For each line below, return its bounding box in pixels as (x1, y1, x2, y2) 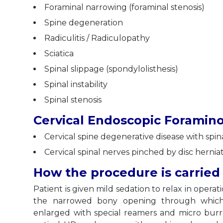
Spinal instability (44, 80, 108, 90)
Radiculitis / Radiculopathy (44, 33, 150, 43)
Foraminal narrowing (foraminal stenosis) (44, 2, 205, 12)
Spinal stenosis (44, 95, 102, 105)
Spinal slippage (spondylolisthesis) (44, 64, 179, 74)
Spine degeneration (44, 18, 123, 28)
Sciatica (44, 49, 74, 59)
